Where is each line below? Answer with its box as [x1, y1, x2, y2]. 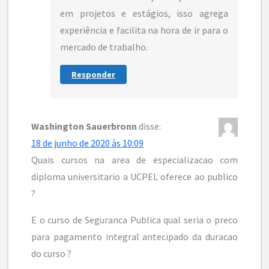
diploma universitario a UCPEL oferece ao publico [31, 171, 238, 183]
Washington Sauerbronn [31, 120, 137, 133]
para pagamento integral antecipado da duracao [31, 231, 238, 243]
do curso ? [31, 247, 71, 260]
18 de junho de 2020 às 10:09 [31, 137, 144, 150]
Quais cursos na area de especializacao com [31, 154, 238, 166]
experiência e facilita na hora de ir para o [60, 24, 228, 37]
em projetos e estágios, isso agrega [60, 7, 228, 20]
